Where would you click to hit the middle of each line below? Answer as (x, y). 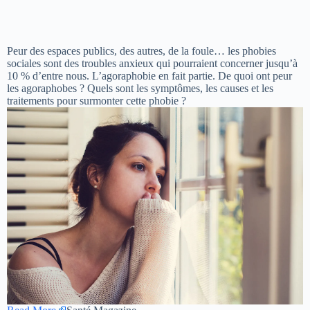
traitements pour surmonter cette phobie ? (101, 100)
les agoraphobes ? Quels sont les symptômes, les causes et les (140, 88)
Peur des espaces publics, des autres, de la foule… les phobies (142, 51)
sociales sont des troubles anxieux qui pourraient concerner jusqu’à (152, 63)
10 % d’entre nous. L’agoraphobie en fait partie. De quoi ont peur (149, 75)
